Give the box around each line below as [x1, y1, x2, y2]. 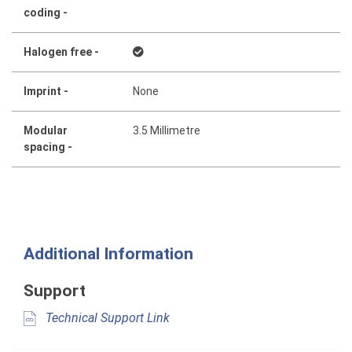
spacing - [24, 140, 72, 153]
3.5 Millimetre [133, 123, 201, 137]
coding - [24, 5, 68, 19]
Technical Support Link [42, 310, 170, 325]
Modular [24, 123, 68, 137]
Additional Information [24, 244, 193, 263]
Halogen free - [24, 45, 99, 58]
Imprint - [24, 84, 68, 97]
